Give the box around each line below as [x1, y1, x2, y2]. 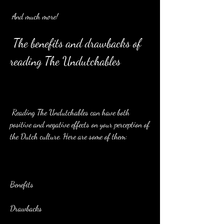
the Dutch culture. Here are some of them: [10, 131, 127, 141]
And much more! [12, 11, 58, 21]
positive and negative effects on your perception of [10, 119, 149, 129]
